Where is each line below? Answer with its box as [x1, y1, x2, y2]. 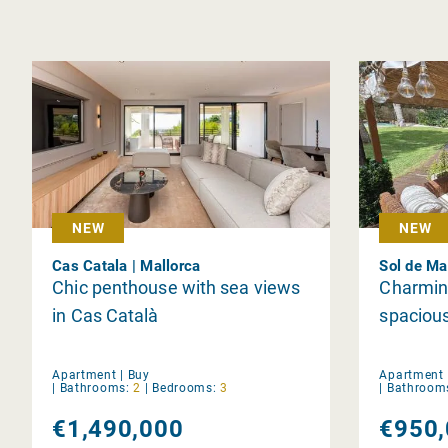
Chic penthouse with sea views [52, 276, 301, 298]
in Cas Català [52, 304, 159, 326]
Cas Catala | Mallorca [52, 256, 201, 275]
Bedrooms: [152, 380, 217, 395]
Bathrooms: [59, 380, 130, 395]
